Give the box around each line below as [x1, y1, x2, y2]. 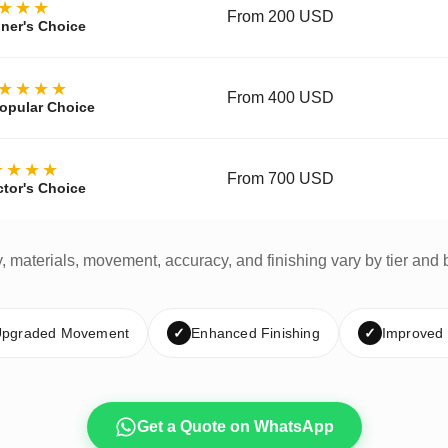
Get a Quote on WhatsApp [136, 418, 334, 436]
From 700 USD [227, 170, 334, 188]
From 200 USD [227, 8, 334, 26]
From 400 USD [227, 89, 334, 107]
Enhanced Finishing [191, 325, 320, 342]
